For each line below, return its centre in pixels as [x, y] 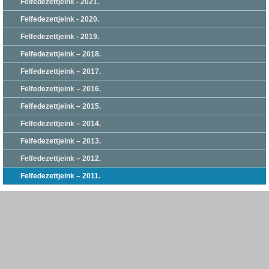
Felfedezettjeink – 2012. [61, 159]
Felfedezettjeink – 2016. [61, 89]
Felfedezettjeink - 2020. [60, 19]
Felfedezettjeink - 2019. [60, 37]
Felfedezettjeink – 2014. [61, 124]
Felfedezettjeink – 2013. [61, 141]
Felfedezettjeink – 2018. [61, 54]
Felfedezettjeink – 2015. [61, 106]
